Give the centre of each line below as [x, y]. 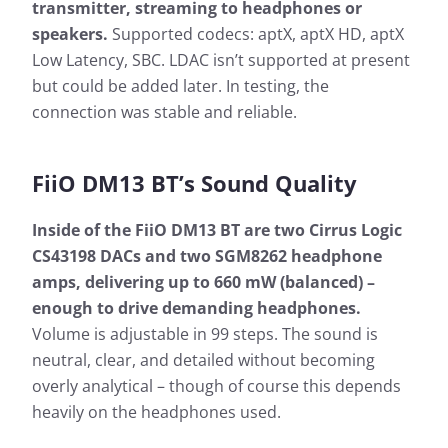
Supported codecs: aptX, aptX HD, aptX [256, 34]
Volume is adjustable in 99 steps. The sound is [205, 334]
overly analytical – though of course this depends [216, 386]
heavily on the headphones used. [156, 412]
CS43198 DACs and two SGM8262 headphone [207, 256]
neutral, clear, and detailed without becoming [203, 360]
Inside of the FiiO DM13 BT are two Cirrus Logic [217, 230]
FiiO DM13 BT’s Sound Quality [194, 183]
